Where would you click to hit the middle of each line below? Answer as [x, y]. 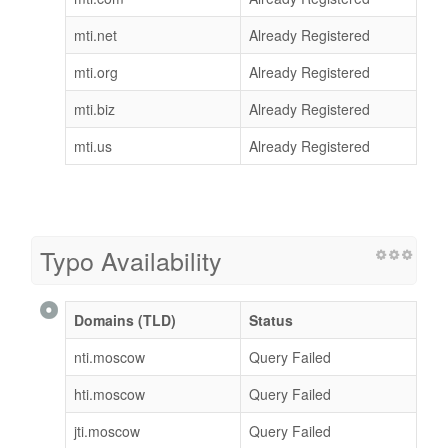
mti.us [93, 146]
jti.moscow [107, 431]
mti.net [95, 35]
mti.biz [94, 109]
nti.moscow [109, 357]
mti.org [96, 72]
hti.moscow [109, 394]
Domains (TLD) [125, 320]
